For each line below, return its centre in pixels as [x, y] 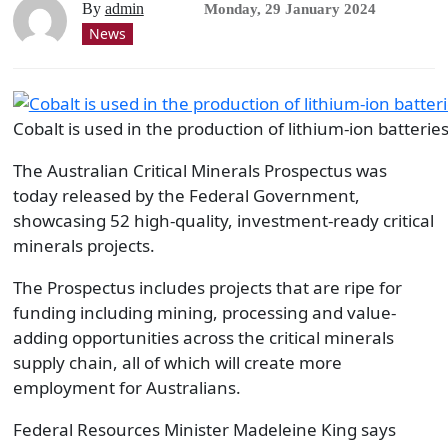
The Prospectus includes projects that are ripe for [207, 287]
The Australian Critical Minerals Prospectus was [199, 170]
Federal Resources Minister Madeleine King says [204, 429]
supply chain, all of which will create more [177, 362]
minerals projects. [83, 245]
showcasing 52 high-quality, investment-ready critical [223, 220]
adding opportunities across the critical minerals [203, 337]
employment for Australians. [126, 387]
